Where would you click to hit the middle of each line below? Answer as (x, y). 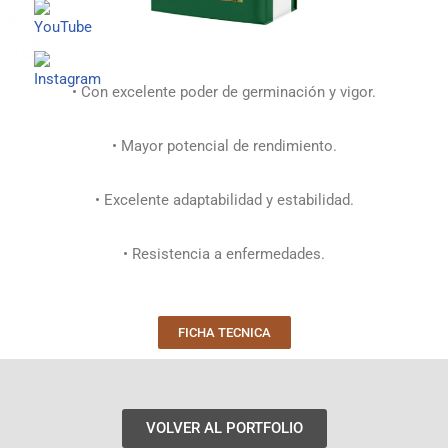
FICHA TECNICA (224, 333)
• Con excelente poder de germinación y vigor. (224, 92)
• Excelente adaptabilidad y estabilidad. (224, 200)
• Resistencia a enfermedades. (224, 254)
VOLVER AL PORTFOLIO (224, 428)
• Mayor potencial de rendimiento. (224, 146)
